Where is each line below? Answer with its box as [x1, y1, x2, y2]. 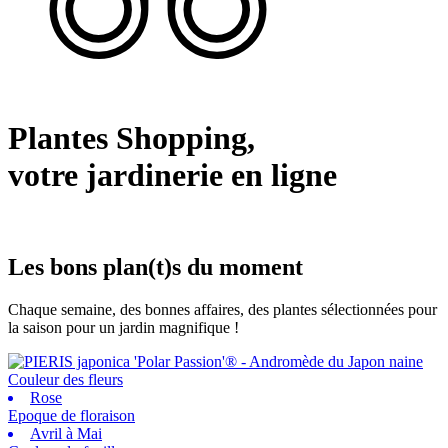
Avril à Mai [30, 424, 102, 442]
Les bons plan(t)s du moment [8, 253, 303, 280]
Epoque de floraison [8, 406, 135, 424]
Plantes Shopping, [8, 120, 255, 157]
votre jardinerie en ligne [8, 157, 337, 194]
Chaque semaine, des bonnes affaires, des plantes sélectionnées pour [8, 300, 437, 318]
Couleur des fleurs [8, 370, 123, 388]
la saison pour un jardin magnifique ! [8, 318, 239, 336]
